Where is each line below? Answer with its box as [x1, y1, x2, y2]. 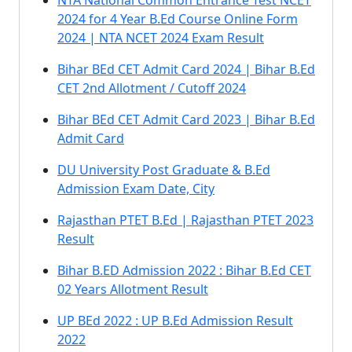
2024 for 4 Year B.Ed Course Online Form [57, 10, 298, 27]
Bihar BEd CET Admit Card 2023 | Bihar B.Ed [57, 111, 315, 128]
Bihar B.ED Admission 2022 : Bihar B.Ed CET [57, 262, 311, 279]
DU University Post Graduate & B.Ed [57, 161, 270, 178]
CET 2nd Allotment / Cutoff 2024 [57, 79, 246, 97]
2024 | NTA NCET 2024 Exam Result [57, 29, 264, 46]
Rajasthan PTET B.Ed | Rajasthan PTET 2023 [57, 211, 313, 229]
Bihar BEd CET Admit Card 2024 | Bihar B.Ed [57, 60, 315, 78]
